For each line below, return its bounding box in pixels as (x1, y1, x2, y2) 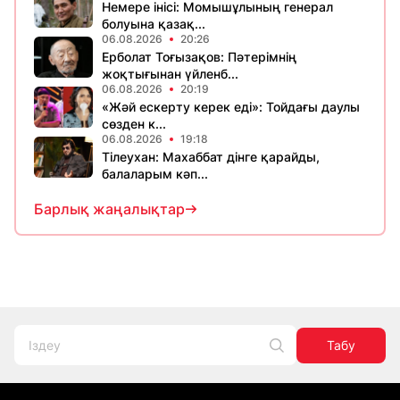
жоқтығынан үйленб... (102, 66, 238, 81)
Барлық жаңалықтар (34, 200, 185, 218)
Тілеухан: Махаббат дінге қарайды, (102, 149, 320, 164)
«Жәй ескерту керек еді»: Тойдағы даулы (102, 99, 360, 114)
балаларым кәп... (102, 166, 208, 181)
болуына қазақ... (102, 16, 205, 31)
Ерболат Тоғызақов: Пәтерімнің (102, 49, 296, 64)
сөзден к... (102, 116, 166, 131)
